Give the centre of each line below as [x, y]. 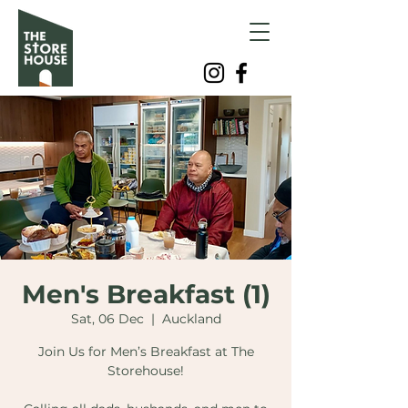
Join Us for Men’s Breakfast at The [146, 352]
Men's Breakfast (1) [146, 294]
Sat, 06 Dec [107, 319]
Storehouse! [146, 371]
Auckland [191, 319]
